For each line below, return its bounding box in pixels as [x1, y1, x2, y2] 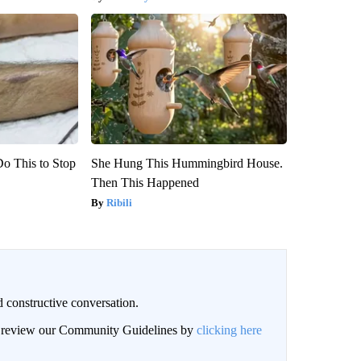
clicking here [196, 322, 262, 337]
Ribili [106, 196, 132, 209]
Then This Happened [90, 175, 199, 189]
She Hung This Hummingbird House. [90, 156, 283, 170]
